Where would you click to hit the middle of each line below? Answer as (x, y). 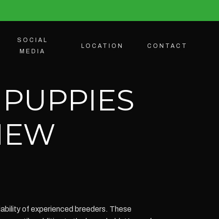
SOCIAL (33, 40)
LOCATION (102, 46)
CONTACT (167, 46)
